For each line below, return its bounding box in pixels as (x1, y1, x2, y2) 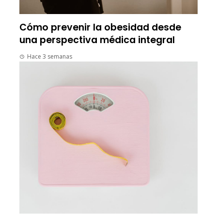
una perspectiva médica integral (19, 33, 175, 47)
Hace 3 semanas (27, 52, 72, 61)
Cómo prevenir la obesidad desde (19, 21, 181, 34)
